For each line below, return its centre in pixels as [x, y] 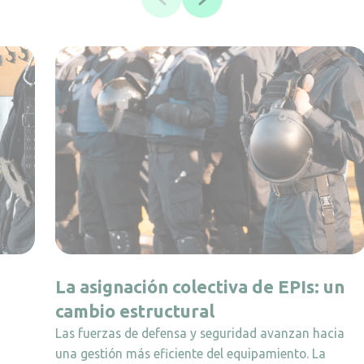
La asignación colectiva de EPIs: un [200, 286]
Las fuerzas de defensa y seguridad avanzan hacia [200, 333]
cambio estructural [135, 310]
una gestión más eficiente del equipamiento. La [191, 353]
